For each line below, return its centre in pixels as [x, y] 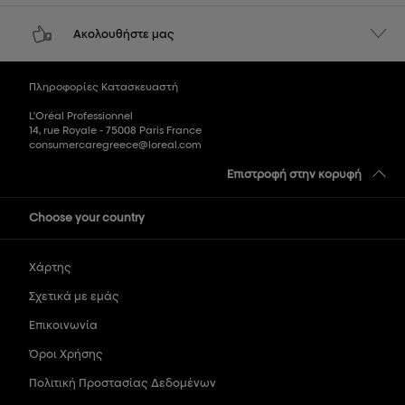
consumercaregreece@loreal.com [115, 144]
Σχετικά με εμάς [74, 296]
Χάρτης [50, 267]
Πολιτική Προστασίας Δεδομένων [122, 382]
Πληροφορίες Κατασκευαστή [104, 86]
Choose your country [87, 217]
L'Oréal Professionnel [81, 115]
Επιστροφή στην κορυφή [294, 174]
